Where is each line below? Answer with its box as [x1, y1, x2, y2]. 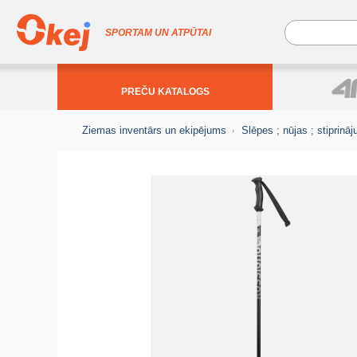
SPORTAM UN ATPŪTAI [105, 27, 211, 38]
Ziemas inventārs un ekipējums [82, 124, 226, 136]
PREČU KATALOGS [120, 86, 210, 97]
